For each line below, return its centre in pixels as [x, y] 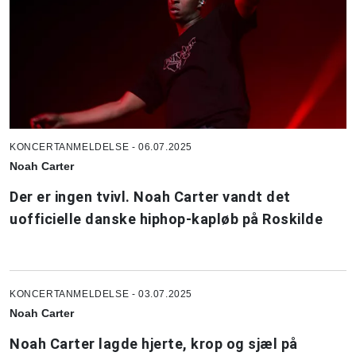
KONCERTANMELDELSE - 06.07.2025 [101, 147]
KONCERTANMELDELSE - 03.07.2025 [101, 294]
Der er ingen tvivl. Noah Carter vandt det [150, 196]
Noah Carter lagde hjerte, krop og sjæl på [154, 343]
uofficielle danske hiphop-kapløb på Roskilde [166, 219]
